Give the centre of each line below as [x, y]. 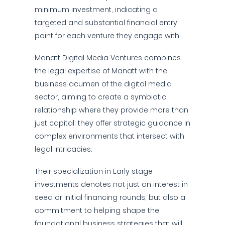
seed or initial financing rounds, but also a [110, 197]
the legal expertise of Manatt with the [101, 71]
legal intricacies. [64, 149]
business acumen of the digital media [103, 84]
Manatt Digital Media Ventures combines [108, 58]
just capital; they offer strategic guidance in [113, 123]
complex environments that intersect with [109, 136]
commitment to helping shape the [97, 210]
